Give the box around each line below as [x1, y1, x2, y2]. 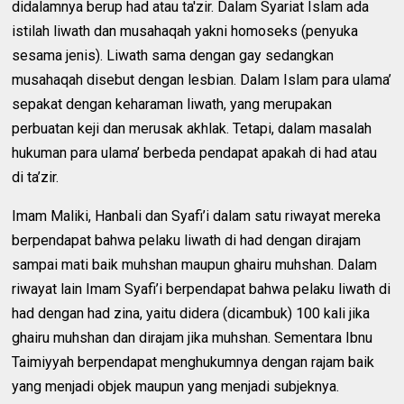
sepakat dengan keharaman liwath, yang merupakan [12, 95, 333, 113]
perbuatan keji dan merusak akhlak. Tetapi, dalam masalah [12, 119, 372, 137]
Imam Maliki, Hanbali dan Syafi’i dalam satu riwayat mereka [12, 207, 381, 225]
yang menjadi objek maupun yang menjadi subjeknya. [12, 377, 340, 395]
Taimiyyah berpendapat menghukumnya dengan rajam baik [12, 353, 375, 371]
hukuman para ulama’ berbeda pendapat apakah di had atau [12, 143, 378, 161]
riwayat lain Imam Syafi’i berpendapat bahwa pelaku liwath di [12, 280, 391, 298]
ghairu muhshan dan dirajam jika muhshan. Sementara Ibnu [12, 328, 373, 346]
